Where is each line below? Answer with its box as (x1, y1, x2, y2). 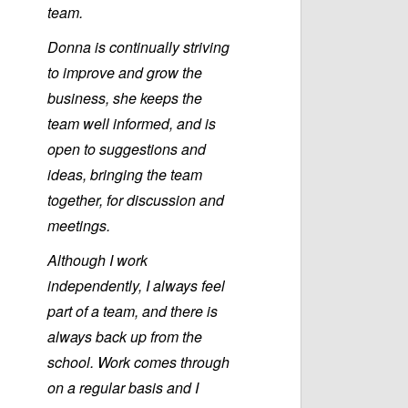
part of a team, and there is (47, 301, 218, 322)
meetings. (47, 215, 110, 237)
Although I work (47, 250, 148, 271)
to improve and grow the (47, 62, 202, 84)
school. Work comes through (47, 352, 229, 373)
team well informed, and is (47, 113, 216, 135)
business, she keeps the (47, 87, 202, 109)
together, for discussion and (47, 189, 224, 211)
